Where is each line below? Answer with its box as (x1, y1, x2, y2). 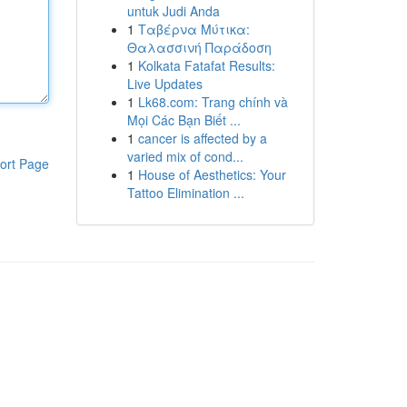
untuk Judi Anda (126, 2, 220, 20)
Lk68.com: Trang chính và (137, 93, 288, 111)
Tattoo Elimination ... (126, 184, 244, 202)
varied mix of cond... (126, 147, 243, 165)
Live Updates (126, 74, 203, 93)
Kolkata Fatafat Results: (137, 56, 275, 74)
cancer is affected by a (137, 129, 267, 147)
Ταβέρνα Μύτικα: (137, 20, 250, 38)
